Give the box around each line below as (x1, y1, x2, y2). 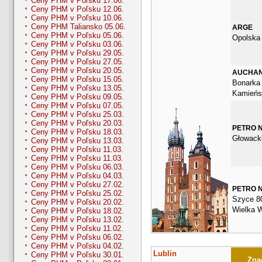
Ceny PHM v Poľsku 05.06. (31, 31, 124, 40)
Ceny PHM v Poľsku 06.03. (31, 163, 124, 172)
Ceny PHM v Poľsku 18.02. (31, 206, 124, 216)
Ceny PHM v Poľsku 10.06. (31, 13, 124, 23)
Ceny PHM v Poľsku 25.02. (31, 189, 124, 198)
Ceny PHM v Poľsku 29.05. (31, 49, 124, 58)
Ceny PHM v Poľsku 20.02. (31, 198, 124, 207)
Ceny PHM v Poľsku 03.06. (31, 40, 124, 49)
